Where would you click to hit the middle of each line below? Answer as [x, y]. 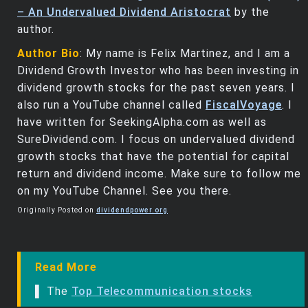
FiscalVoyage [244, 105]
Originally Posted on [57, 210]
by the [250, 12]
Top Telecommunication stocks [162, 291]
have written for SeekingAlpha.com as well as [142, 122]
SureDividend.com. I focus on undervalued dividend [156, 140]
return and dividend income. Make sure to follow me [159, 174]
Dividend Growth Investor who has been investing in [158, 71]
